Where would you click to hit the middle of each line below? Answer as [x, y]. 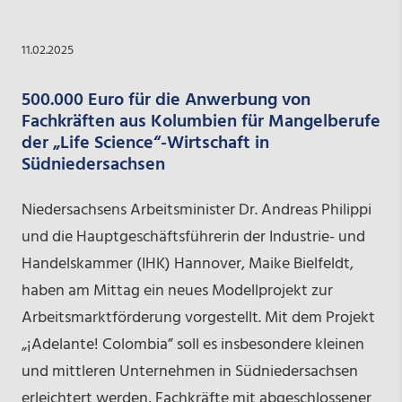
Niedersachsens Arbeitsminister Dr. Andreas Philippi [196, 210]
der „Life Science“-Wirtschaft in [145, 143]
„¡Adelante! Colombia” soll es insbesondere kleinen [192, 345]
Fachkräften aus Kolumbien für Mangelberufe [201, 122]
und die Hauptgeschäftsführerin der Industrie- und [193, 237]
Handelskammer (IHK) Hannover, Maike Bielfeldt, [187, 264]
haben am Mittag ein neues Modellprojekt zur [177, 291]
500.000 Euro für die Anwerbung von [166, 100]
